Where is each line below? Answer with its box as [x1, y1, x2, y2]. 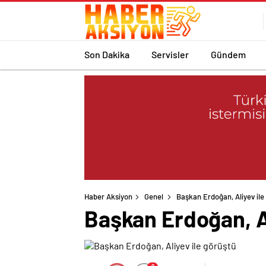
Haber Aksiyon [84, 192, 132, 202]
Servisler [151, 48, 189, 60]
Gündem [211, 48, 246, 60]
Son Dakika [84, 48, 129, 60]
